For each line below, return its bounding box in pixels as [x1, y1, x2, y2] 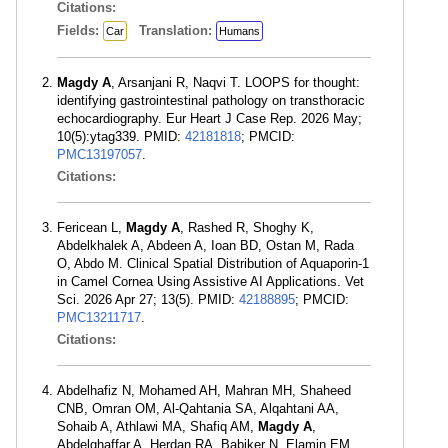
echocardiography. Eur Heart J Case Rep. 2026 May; [57, 111, 362, 126]
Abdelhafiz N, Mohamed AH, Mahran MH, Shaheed [57, 383, 351, 398]
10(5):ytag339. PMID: [57, 129, 185, 144]
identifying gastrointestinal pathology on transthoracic [57, 93, 365, 108]
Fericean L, [57, 220, 126, 235]
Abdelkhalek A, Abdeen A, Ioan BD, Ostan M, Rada [57, 238, 354, 253]
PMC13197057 [57, 147, 142, 162]
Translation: [139, 23, 216, 38]
